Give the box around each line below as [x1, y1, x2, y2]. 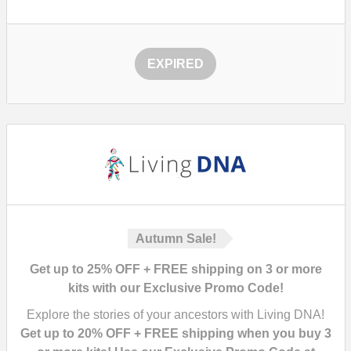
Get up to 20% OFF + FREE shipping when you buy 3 [20, 327, 331, 340]
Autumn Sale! [135, 232, 216, 245]
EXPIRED [147, 57, 204, 71]
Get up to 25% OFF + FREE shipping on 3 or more [29, 262, 322, 276]
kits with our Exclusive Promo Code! [67, 281, 284, 295]
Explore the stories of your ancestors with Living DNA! [27, 308, 324, 321]
